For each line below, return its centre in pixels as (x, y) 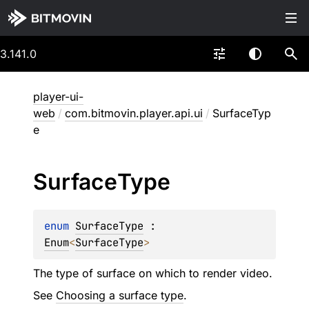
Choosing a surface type (120, 295)
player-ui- (58, 97)
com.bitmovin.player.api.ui (134, 113)
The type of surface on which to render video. (153, 273)
